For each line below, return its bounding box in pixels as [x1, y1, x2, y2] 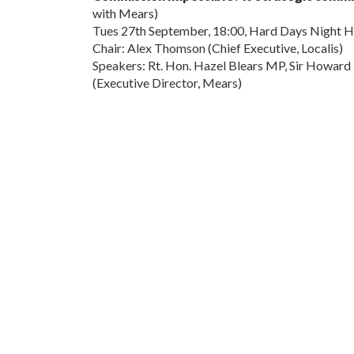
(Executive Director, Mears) [92, 75, 242, 90]
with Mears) [92, 6, 158, 21]
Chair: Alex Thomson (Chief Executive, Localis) [92, 40, 343, 55]
